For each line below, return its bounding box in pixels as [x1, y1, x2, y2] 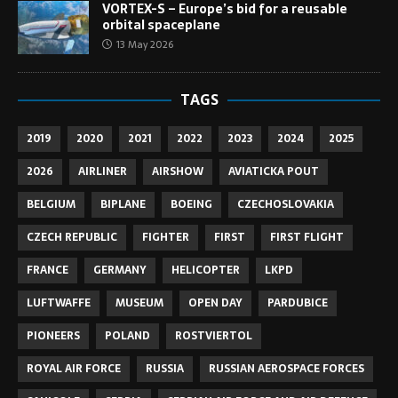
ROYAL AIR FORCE [27, 360, 121, 378]
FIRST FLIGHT [270, 228, 344, 247]
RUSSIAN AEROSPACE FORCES [209, 360, 364, 378]
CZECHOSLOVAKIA [237, 195, 334, 214]
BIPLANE [100, 195, 146, 214]
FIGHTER [142, 228, 189, 247]
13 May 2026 [116, 36, 173, 53]
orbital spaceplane [102, 15, 220, 36]
